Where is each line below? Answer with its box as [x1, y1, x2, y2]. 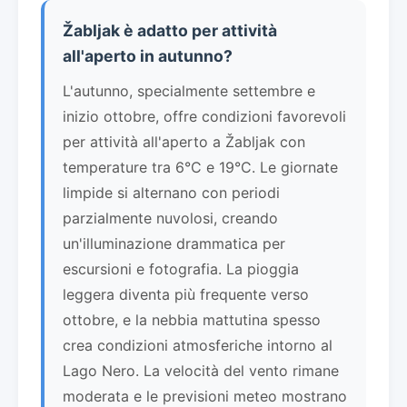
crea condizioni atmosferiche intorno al [63, 335, 333, 354]
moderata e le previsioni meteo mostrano [63, 386, 347, 405]
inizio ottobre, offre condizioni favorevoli [63, 106, 346, 125]
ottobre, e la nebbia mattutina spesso [63, 310, 321, 329]
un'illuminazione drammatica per [63, 233, 285, 253]
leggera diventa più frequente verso [63, 284, 309, 303]
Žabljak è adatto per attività [63, 20, 277, 40]
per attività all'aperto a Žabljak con [63, 132, 305, 151]
